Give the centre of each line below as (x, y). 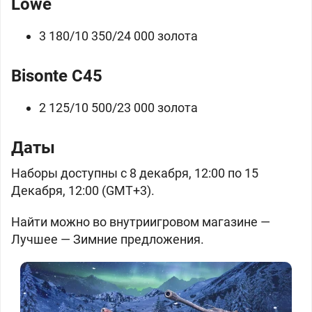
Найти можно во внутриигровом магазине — (141, 222)
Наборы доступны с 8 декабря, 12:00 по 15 (135, 173)
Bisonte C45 (57, 76)
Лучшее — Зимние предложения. (108, 239)
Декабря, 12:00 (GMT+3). (83, 190)
